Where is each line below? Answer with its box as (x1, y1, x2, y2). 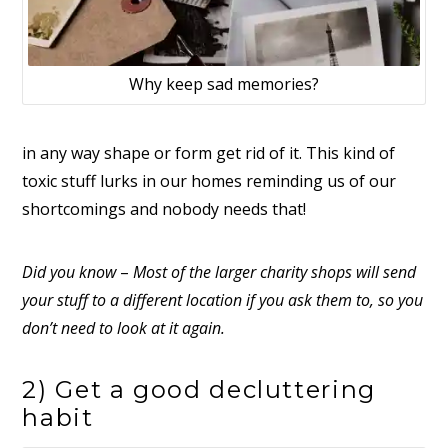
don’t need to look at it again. (22, 316, 226, 339)
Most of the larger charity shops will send (133, 260, 417, 283)
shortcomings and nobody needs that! (22, 198, 307, 221)
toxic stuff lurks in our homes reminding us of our (22, 170, 397, 193)
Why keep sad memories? (129, 72, 319, 95)
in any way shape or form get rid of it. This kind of (22, 142, 396, 165)
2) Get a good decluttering (22, 375, 376, 404)
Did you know (22, 260, 117, 283)
